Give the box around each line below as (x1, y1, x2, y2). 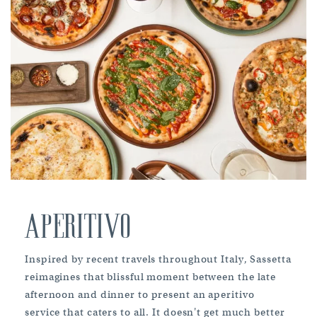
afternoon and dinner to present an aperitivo (25, 287, 255, 301)
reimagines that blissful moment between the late (25, 270, 277, 283)
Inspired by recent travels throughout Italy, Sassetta (25, 252, 292, 265)
